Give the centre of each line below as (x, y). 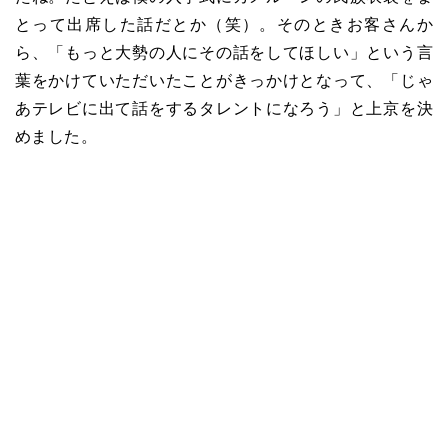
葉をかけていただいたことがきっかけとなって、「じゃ (224, 80)
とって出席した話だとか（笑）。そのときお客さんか (224, 24)
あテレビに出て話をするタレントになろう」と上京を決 (224, 108)
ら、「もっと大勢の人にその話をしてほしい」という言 (224, 52)
